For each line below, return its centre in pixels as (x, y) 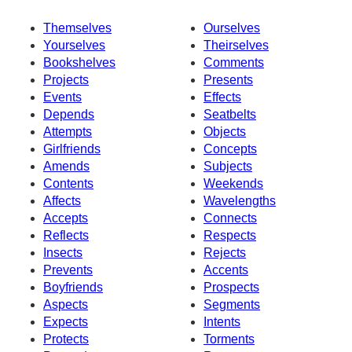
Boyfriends (73, 287)
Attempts (68, 131)
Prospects (231, 287)
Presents (228, 79)
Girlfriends (72, 148)
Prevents (68, 269)
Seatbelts (230, 114)
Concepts (230, 148)
